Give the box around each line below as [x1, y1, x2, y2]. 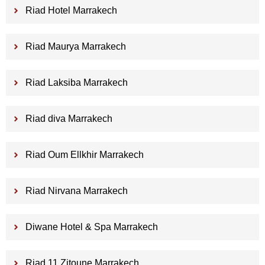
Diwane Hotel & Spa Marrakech [25, 222, 158, 232]
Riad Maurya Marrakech [25, 41, 126, 52]
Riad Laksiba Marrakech [25, 77, 128, 88]
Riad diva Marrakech [25, 114, 112, 124]
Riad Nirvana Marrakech [25, 186, 128, 196]
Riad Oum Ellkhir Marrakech [25, 150, 144, 160]
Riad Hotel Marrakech [25, 5, 117, 16]
